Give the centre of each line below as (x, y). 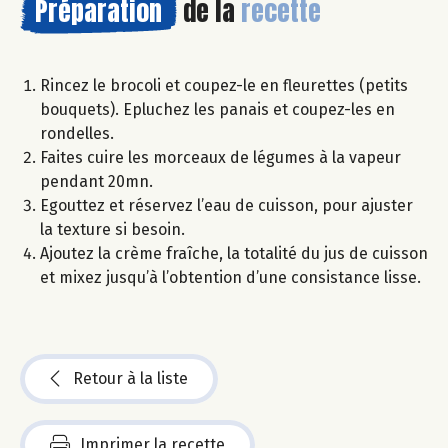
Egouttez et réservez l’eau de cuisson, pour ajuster (226, 205)
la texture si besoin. (112, 229)
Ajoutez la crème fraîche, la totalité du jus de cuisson (234, 253)
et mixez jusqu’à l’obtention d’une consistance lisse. (230, 277)
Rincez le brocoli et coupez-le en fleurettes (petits (224, 85)
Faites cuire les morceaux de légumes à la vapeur (220, 157)
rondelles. (77, 133)
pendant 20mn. (96, 181)
